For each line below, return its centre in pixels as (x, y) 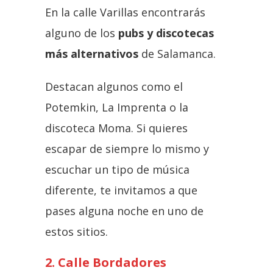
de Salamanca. (177, 53)
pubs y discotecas (166, 33)
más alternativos (92, 53)
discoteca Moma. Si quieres (116, 128)
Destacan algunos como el (114, 86)
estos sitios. (76, 231)
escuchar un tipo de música (117, 169)
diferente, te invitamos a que (121, 190)
